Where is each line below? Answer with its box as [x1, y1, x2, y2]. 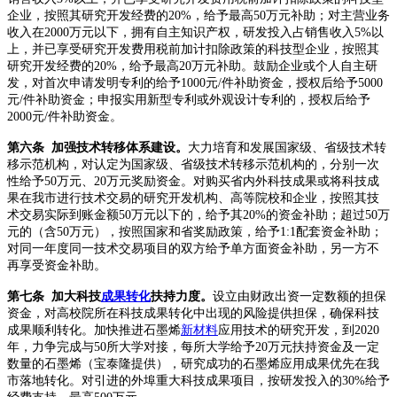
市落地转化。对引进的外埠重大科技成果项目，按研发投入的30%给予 [7, 374, 390, 388]
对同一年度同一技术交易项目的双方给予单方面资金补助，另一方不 [7, 242, 379, 256]
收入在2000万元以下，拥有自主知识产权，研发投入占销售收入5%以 [7, 26, 384, 40]
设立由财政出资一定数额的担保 [213, 290, 386, 304]
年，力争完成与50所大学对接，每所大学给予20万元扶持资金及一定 [7, 340, 379, 354]
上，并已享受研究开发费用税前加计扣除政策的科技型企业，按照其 [7, 43, 379, 57]
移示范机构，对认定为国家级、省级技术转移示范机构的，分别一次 [7, 158, 379, 172]
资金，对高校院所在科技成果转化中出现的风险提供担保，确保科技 [7, 307, 379, 321]
